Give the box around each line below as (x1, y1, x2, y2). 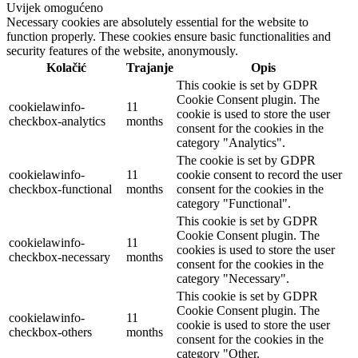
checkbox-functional (9, 181, 112, 196)
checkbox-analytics (9, 113, 105, 128)
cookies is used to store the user (177, 242, 335, 257)
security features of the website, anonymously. (6, 43, 238, 58)
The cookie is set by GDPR (177, 153, 316, 167)
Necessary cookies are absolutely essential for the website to (6, 14, 308, 29)
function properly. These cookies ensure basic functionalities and (6, 29, 331, 43)
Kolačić (46, 60, 86, 74)
